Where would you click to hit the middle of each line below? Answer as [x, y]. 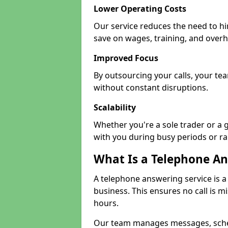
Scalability [115, 107]
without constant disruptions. [151, 88]
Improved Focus [126, 58]
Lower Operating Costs [140, 9]
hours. [106, 203]
